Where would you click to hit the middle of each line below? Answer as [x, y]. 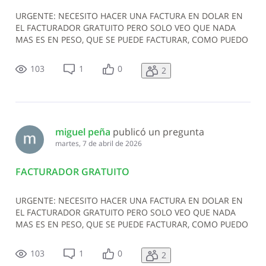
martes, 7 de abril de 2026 [98, 144]
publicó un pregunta [158, 132]
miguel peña [83, 132]
